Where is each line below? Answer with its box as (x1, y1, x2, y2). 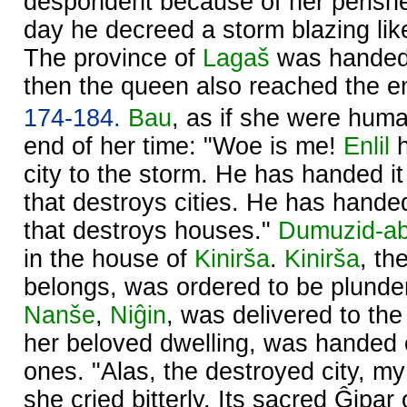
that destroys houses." (24, 216, 278, 244)
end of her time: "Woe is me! (24, 132, 343, 160)
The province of (24, 44, 203, 72)
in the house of (24, 244, 194, 273)
